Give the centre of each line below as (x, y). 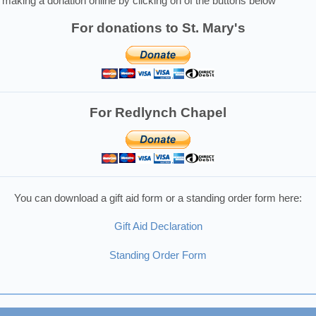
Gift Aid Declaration (158, 227)
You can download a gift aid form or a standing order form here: (158, 198)
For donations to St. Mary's (158, 28)
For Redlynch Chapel (158, 112)
